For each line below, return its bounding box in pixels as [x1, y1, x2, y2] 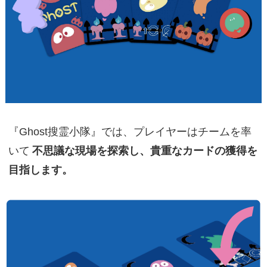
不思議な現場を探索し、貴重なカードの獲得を [32, 144, 257, 157]
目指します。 [8, 163, 73, 176]
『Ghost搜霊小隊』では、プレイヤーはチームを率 [8, 125, 252, 138]
